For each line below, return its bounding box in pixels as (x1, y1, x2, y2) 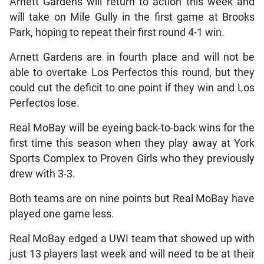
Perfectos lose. (9, 97, 80, 110)
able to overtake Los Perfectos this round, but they (9, 67, 255, 79)
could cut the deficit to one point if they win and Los (9, 82, 255, 94)
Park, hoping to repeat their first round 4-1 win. (9, 27, 225, 39)
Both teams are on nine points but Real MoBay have (9, 193, 255, 205)
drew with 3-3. (9, 168, 75, 180)
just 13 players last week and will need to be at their (9, 248, 255, 260)
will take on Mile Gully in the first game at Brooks (9, 11, 255, 24)
